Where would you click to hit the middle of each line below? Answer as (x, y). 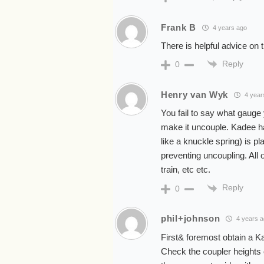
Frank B (179, 27)
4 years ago (229, 27)
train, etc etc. (186, 170)
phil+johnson (191, 219)
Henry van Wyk (195, 94)
